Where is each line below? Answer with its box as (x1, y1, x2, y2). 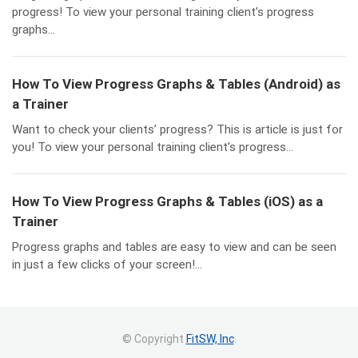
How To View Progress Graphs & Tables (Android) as (12, 76, 340, 92)
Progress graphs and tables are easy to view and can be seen (12, 240, 336, 254)
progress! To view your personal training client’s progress (12, 5, 314, 19)
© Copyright (121, 332, 186, 345)
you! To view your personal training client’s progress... (12, 140, 293, 154)
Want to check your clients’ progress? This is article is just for (12, 122, 343, 137)
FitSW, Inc (185, 332, 234, 345)
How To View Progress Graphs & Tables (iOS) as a (12, 193, 323, 209)
